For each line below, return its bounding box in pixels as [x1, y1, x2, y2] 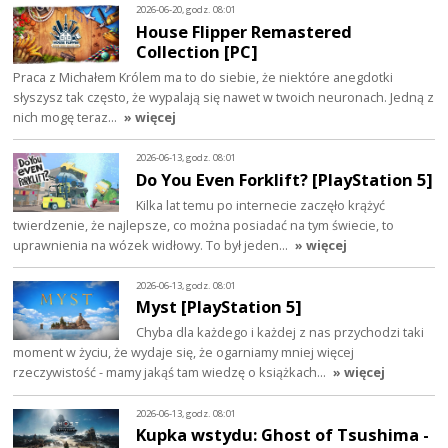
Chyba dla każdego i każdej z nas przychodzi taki [136, 323, 425, 342]
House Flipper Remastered [136, 19, 353, 43]
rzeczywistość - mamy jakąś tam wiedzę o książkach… [13, 363, 330, 382]
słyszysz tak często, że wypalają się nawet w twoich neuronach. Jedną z [13, 87, 435, 106]
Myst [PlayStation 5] [136, 295, 303, 319]
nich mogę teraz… [13, 107, 121, 126]
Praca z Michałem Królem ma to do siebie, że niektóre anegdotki [13, 67, 394, 86]
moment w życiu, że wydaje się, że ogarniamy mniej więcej [13, 343, 355, 362]
